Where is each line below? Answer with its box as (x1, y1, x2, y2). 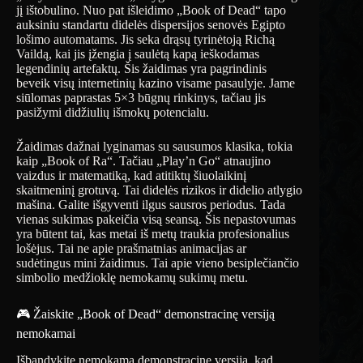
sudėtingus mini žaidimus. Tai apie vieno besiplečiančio (16, 255, 299, 270)
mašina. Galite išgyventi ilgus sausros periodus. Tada (16, 197, 285, 211)
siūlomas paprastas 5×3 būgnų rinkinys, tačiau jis (16, 90, 266, 105)
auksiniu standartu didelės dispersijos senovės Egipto (16, 17, 285, 32)
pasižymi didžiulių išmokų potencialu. (16, 105, 209, 119)
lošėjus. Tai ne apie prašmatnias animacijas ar (16, 241, 246, 255)
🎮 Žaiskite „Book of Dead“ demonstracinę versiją (16, 306, 275, 321)
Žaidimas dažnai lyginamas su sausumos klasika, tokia (16, 139, 293, 153)
